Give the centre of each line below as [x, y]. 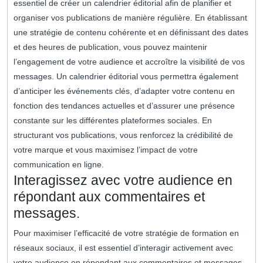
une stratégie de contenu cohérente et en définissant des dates [131, 33]
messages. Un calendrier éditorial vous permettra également [126, 77]
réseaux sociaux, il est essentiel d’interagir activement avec [123, 248]
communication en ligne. [59, 165]
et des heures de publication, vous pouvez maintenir [110, 47]
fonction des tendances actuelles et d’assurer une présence [124, 106]
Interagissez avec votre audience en [123, 181]
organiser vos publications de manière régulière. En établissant [130, 18]
